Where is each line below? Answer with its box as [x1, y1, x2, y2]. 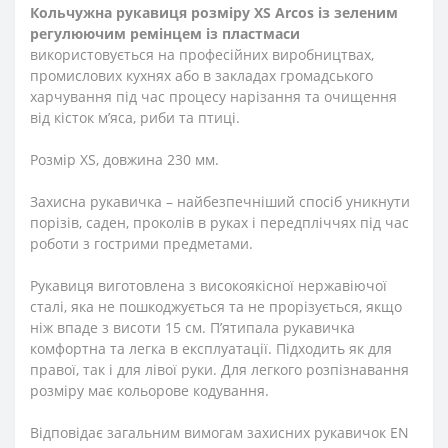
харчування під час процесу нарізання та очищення [30, 86, 397, 106]
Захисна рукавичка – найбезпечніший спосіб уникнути [30, 191, 410, 211]
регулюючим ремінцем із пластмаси [30, 23, 300, 43]
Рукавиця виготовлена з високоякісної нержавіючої [30, 275, 387, 295]
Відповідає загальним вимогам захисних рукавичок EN [30, 422, 409, 442]
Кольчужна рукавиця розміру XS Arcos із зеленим [30, 2, 398, 22]
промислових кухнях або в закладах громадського [30, 65, 373, 85]
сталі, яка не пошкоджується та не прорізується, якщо [30, 296, 402, 316]
